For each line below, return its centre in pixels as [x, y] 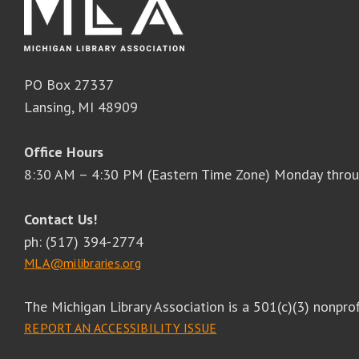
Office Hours [64, 152]
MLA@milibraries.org [83, 263]
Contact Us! [61, 219]
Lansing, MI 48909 [81, 107]
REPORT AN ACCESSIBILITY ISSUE [121, 328]
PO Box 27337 [69, 85]
